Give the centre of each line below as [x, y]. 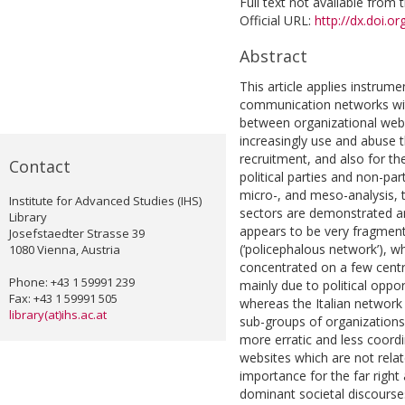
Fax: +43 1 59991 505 [63, 299]
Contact [40, 167]
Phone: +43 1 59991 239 [72, 283]
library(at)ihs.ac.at [58, 315]
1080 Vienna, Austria [65, 250]
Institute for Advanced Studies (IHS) [105, 201]
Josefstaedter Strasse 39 [77, 234]
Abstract [273, 57]
